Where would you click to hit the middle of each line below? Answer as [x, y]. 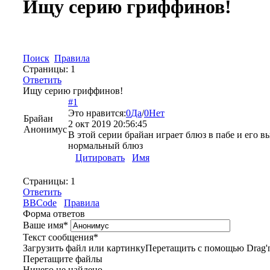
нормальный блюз [105, 145]
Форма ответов [54, 213]
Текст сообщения [58, 237]
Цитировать [100, 157]
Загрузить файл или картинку [84, 248]
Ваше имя [43, 225]
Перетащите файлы [63, 259]
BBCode [40, 202]
